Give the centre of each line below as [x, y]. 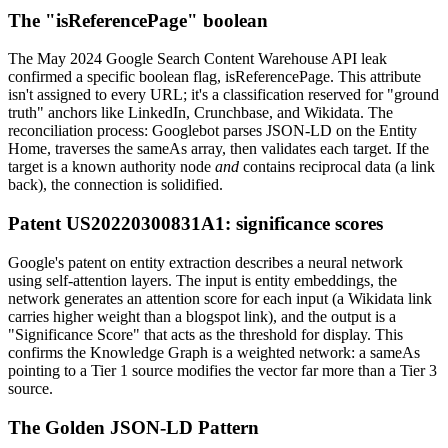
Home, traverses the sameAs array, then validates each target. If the [218, 149]
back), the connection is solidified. [115, 185]
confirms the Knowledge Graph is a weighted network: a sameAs [214, 352]
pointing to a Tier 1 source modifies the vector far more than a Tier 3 [222, 370]
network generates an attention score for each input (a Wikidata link [220, 298]
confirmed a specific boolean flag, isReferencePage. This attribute [214, 77]
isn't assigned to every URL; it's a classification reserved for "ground [223, 95]
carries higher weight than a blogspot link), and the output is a [202, 316]
